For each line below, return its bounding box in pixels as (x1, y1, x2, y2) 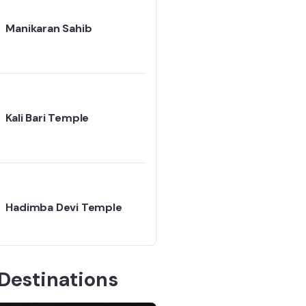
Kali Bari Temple (5, 111, 89, 125)
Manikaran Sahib (5, 21, 92, 36)
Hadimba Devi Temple (5, 200, 122, 214)
